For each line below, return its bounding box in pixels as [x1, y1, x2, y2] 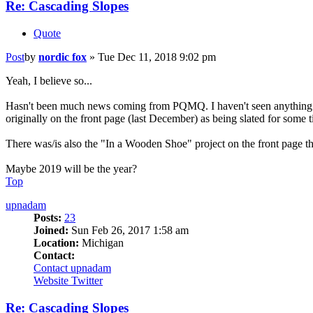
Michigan [79, 237, 124, 249]
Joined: [34, 224, 68, 237]
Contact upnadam [34, 262, 111, 275]
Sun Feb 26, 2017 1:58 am [68, 224, 189, 237]
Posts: [34, 212, 61, 224]
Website [34, 275, 68, 287]
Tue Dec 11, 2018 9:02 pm [98, 51, 216, 64]
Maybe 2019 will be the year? [6, 163, 137, 175]
